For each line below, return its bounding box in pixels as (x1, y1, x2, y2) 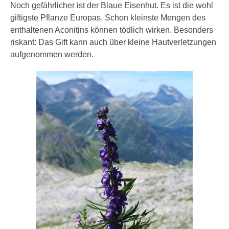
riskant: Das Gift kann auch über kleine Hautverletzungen (10, 38, 216, 47)
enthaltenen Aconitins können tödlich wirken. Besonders (10, 26, 213, 34)
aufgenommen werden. (10, 50, 94, 59)
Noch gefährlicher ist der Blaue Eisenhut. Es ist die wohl (10, 1, 213, 10)
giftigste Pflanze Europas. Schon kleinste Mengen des (10, 13, 205, 22)
